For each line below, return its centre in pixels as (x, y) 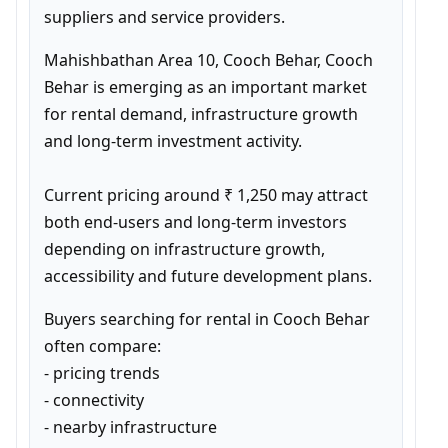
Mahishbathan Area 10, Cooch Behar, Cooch (208, 60)
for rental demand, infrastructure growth (201, 114)
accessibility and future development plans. (208, 276)
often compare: (102, 346)
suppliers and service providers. (164, 17)
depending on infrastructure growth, (184, 249)
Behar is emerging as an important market (205, 87)
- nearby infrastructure (130, 427)
